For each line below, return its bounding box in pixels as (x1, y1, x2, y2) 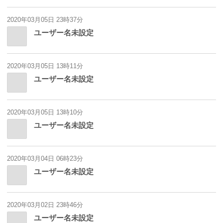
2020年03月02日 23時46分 (7, 201, 83, 209)
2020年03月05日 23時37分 (7, 16, 83, 24)
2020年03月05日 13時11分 (7, 62, 83, 70)
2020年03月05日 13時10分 (7, 109, 83, 116)
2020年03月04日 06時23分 (7, 155, 83, 163)
